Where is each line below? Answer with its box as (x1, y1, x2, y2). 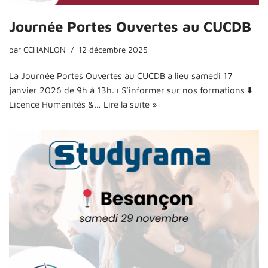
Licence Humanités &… (9, 99, 103, 110)
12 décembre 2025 (78, 45, 148, 55)
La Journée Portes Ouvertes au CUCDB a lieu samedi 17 (9, 71, 233, 81)
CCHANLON (23, 45, 66, 55)
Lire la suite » (103, 99, 157, 110)
